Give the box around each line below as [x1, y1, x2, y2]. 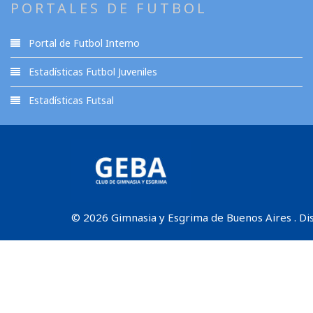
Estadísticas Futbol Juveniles [26, 65, 157, 78]
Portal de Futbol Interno [26, 36, 140, 50]
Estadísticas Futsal [26, 94, 114, 107]
